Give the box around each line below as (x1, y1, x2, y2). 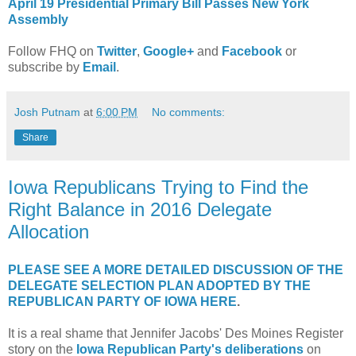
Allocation (8, 221, 89, 243)
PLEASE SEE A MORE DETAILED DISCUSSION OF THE (8, 263, 343, 277)
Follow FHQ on (8, 44, 97, 59)
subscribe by (8, 60, 83, 75)
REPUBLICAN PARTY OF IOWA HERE (8, 295, 237, 308)
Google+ (143, 44, 194, 59)
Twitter (97, 44, 137, 59)
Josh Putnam (14, 106, 80, 119)
